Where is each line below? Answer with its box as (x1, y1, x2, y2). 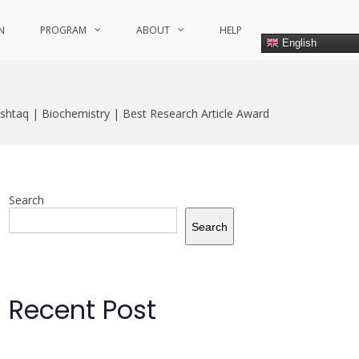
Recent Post (9, 292, 156, 328)
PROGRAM (40, 23, 87, 37)
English (279, 36, 317, 49)
